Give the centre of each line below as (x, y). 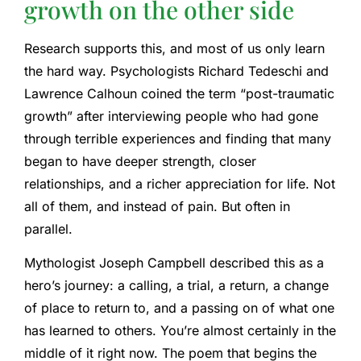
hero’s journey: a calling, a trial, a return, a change (176, 286)
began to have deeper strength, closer (140, 161)
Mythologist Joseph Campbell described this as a (174, 263)
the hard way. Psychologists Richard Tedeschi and (176, 71)
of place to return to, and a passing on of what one (179, 308)
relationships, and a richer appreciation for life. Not (180, 183)
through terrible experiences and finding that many (178, 138)
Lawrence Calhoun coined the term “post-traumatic (179, 93)
